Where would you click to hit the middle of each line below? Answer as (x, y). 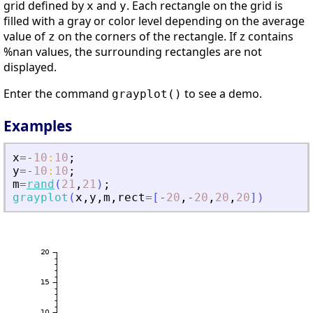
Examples (38, 126)
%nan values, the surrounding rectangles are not (133, 52)
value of (26, 37)
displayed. (30, 67)
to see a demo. (222, 94)
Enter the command (58, 94)
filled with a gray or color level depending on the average (154, 21)
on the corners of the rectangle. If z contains (174, 37)
